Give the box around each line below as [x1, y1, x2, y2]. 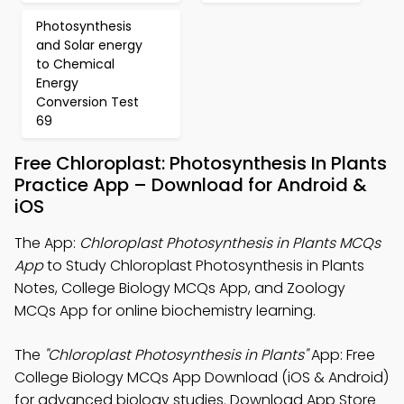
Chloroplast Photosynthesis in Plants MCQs [79, 233, 381, 253]
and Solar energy [36, 36, 142, 54]
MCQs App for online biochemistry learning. [14, 300, 316, 321]
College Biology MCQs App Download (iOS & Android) [14, 367, 389, 388]
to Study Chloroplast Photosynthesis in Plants [43, 255, 364, 276]
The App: [14, 233, 79, 253]
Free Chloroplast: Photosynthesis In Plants [14, 151, 387, 176]
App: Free [308, 344, 375, 365]
